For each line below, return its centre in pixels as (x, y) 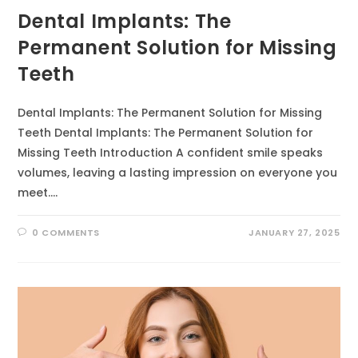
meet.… (38, 193)
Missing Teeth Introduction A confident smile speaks (171, 153)
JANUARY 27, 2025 (294, 233)
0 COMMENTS (66, 233)
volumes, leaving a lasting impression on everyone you (178, 173)
